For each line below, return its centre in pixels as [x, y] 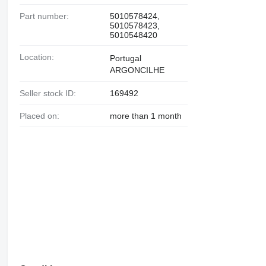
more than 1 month [145, 115]
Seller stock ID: [50, 93]
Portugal [125, 58]
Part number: [47, 16]
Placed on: [42, 115]
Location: [39, 57]
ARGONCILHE [137, 70]
